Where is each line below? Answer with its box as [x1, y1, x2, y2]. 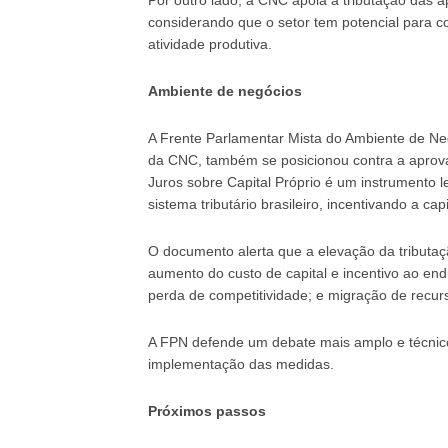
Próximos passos [147, 402, 266, 419]
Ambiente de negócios [147, 82, 302, 99]
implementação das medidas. [147, 355, 334, 372]
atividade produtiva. [147, 35, 272, 52]
